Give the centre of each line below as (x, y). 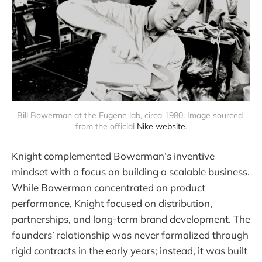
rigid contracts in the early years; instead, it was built (130, 251)
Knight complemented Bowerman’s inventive (113, 156)
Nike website (161, 126)
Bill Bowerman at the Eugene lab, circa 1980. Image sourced (130, 115)
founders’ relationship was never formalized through (130, 235)
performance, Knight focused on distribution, (112, 204)
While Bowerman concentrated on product (108, 188)
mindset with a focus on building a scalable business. (131, 172)
